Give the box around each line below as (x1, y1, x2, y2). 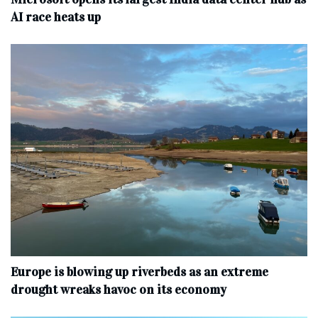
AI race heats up (11, 9, 101, 25)
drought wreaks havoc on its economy (11, 281, 226, 297)
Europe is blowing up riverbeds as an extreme (11, 263, 268, 280)
